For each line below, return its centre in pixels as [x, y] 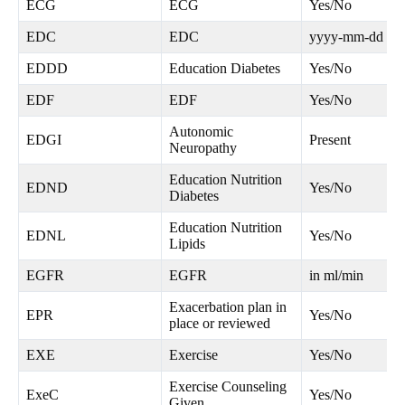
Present [330, 140]
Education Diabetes [225, 69]
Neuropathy [203, 148]
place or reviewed [220, 324]
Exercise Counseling [228, 387]
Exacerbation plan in [228, 307]
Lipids [187, 244]
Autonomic [201, 132]
